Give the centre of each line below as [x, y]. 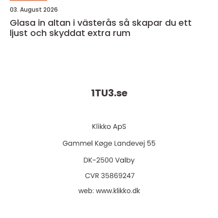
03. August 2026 [34, 9]
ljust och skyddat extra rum [70, 33]
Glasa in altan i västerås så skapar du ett [64, 23]
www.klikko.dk [118, 191]
